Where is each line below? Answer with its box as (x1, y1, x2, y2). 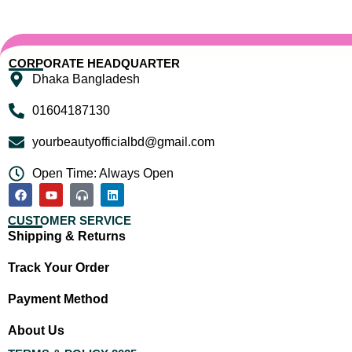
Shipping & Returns (8, 229, 126, 243)
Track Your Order (8, 261, 109, 274)
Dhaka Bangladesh (32, 72, 140, 86)
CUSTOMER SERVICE (8, 214, 131, 227)
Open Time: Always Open (32, 167, 174, 180)
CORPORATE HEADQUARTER (9, 57, 180, 70)
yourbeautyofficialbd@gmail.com (32, 135, 214, 148)
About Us (8, 324, 64, 337)
